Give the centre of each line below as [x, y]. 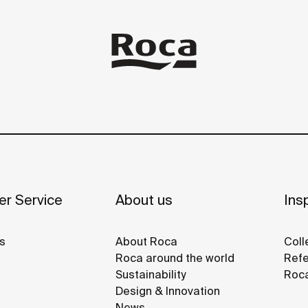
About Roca [146, 242]
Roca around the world [175, 258]
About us [144, 200]
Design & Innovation [168, 291]
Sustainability [151, 275]
